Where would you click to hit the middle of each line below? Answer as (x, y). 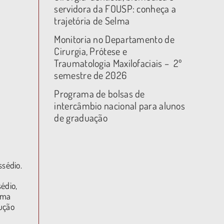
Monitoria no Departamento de (114, 39)
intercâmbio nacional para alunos (120, 105)
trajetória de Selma (92, 20)
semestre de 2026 (90, 75)
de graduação (81, 117)
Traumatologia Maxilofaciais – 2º (118, 63)
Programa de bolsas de (99, 93)
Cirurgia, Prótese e (91, 51)
